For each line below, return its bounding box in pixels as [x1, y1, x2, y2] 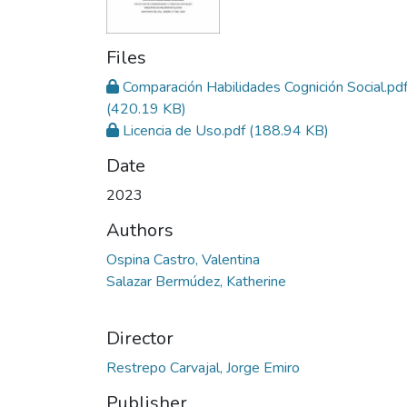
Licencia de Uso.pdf [123, 121, 245, 142]
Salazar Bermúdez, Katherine [106, 272, 286, 293]
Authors [106, 218, 174, 243]
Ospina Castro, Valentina [106, 250, 260, 271]
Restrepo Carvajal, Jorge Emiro [106, 358, 300, 379]
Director [106, 326, 174, 352]
